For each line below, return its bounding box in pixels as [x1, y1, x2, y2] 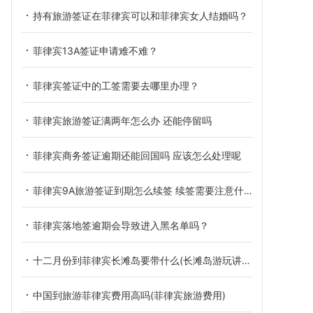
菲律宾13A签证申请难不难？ [33, 45, 158, 57]
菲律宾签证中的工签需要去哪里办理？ [33, 80, 199, 92]
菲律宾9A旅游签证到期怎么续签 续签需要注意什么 [33, 184, 244, 196]
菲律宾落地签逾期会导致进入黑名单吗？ [33, 219, 209, 231]
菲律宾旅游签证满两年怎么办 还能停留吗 [33, 115, 212, 126]
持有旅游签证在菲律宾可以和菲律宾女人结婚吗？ [33, 10, 248, 22]
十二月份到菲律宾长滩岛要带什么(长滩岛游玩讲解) [33, 254, 242, 266]
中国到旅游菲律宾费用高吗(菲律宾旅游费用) [33, 289, 226, 301]
